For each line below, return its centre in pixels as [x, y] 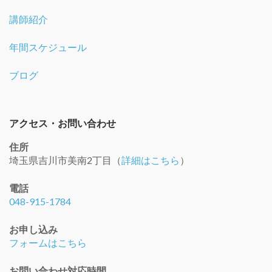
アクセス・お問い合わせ [63, 123]
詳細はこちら [151, 160]
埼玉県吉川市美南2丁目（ [65, 160]
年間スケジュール [48, 47]
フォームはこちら [48, 242]
